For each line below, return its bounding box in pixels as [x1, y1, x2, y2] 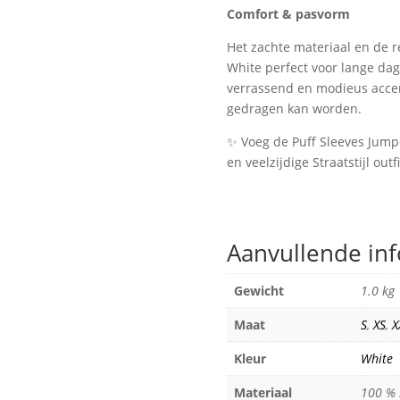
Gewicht [233, 282, 284, 299]
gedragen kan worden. [226, 100, 362, 118]
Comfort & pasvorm [226, 5, 350, 23]
